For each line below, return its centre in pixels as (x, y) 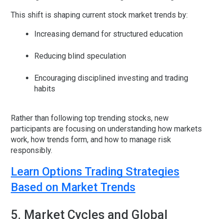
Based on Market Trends (73, 187)
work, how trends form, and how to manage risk (91, 140)
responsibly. (32, 151)
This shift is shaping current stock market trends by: (99, 15)
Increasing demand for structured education (109, 34)
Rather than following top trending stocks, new (90, 118)
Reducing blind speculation (80, 56)
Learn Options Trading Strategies (95, 172)
